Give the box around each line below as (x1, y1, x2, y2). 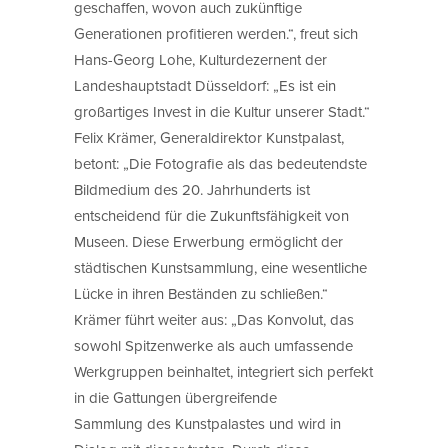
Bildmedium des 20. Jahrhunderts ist (74, 178, 310, 200)
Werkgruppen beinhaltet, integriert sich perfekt (74, 360, 373, 382)
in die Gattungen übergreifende (74, 386, 277, 408)
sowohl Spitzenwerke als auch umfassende (74, 334, 353, 356)
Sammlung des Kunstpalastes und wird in (74, 412, 341, 434)
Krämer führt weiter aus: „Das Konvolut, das (74, 308, 354, 330)
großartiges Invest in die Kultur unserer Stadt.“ (74, 100, 370, 122)
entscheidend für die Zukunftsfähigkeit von (74, 204, 349, 226)
